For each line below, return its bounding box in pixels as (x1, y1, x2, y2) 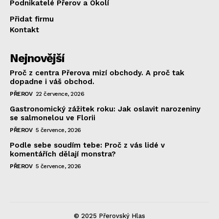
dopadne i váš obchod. (10, 77, 94, 86)
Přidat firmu (10, 14, 54, 23)
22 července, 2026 (35, 90, 84, 97)
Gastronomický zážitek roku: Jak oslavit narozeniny (10, 104, 200, 113)
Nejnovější (10, 51, 65, 65)
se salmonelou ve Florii (10, 113, 95, 122)
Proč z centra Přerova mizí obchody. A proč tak (10, 68, 184, 77)
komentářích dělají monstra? (10, 149, 116, 158)
